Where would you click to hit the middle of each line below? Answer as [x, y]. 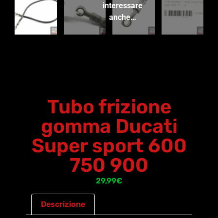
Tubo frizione [109, 107]
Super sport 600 [109, 145]
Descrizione [63, 204]
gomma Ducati [109, 126]
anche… [123, 17]
